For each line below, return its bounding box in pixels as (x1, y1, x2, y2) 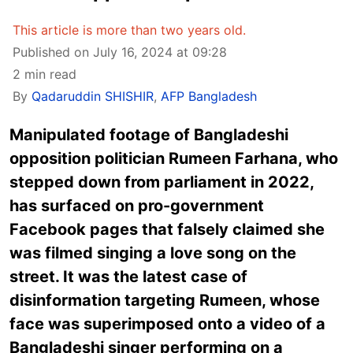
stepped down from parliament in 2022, (9, 173, 314, 191)
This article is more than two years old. (13, 22, 246, 38)
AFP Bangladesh (161, 88, 257, 104)
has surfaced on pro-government (9, 196, 264, 215)
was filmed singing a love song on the (9, 243, 296, 262)
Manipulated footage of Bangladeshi (9, 125, 288, 144)
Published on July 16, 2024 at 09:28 (13, 44, 227, 60)
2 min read (13, 66, 76, 82)
